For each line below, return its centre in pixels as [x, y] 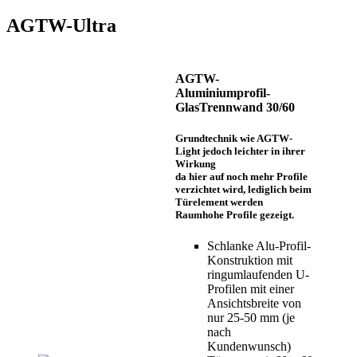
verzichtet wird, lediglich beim [243, 190]
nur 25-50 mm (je [251, 318]
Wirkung [196, 164]
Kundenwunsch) [249, 347]
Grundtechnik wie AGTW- [234, 139]
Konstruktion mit [250, 261]
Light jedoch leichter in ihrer [240, 151]
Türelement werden [219, 202]
